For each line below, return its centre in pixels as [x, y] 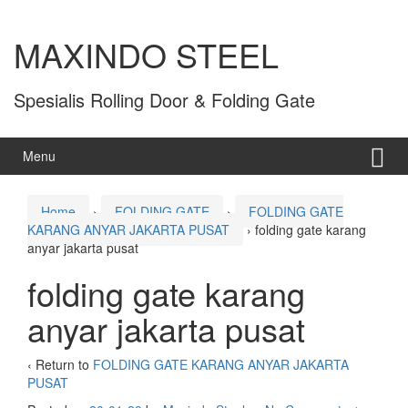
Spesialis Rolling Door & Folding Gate [164, 100]
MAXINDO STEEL [146, 55]
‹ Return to [60, 365]
